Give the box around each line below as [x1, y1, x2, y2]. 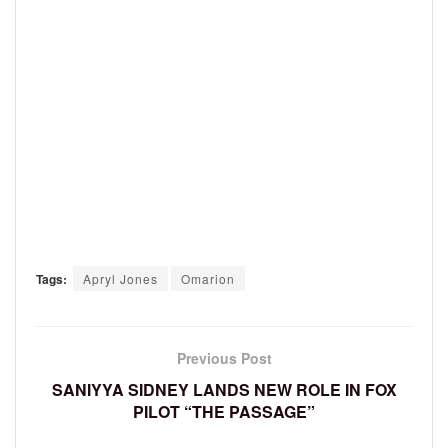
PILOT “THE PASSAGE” [133, 399, 315, 423]
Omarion [181, 269, 235, 287]
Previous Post [176, 347, 272, 368]
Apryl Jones [83, 269, 158, 287]
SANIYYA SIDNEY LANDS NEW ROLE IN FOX [51, 377, 397, 401]
